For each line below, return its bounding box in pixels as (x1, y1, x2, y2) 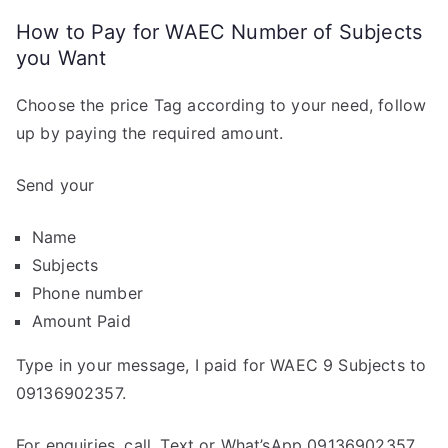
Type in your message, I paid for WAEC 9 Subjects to (16, 355, 427, 375)
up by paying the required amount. (16, 123, 284, 143)
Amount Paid (32, 311, 131, 331)
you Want (16, 46, 107, 70)
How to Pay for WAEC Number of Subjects (16, 20, 423, 44)
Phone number (32, 283, 143, 303)
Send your (16, 175, 95, 195)
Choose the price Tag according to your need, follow (16, 95, 427, 115)
